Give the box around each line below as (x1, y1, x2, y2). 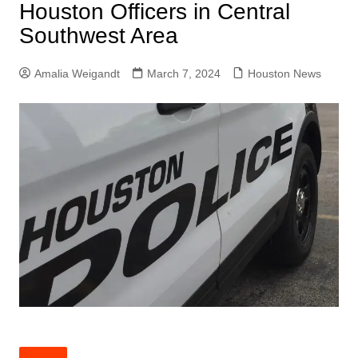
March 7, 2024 (146, 67, 221, 80)
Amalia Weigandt (34, 67, 120, 80)
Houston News (247, 67, 321, 80)
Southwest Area (18, 23, 178, 48)
